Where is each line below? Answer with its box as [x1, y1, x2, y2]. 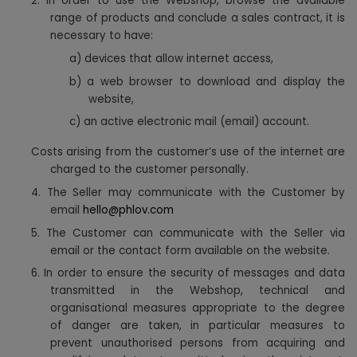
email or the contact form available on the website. [50, 242, 330, 258]
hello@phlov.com [83, 202, 174, 218]
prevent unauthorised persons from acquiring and [50, 335, 345, 351]
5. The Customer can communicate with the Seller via [31, 225, 345, 241]
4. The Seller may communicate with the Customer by [31, 184, 345, 200]
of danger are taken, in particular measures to [50, 318, 345, 334]
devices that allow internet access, [84, 50, 273, 66]
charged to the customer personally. [50, 162, 249, 178]
